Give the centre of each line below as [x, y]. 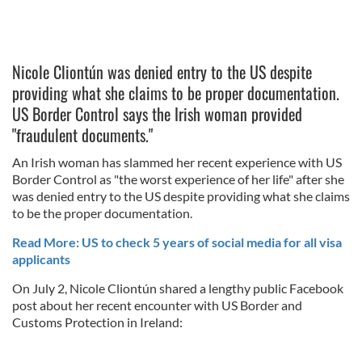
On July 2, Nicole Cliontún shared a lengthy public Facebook [178, 288]
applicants [41, 259]
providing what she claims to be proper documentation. [176, 93]
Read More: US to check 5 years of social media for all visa [177, 242]
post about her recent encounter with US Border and [157, 305]
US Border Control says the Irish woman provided [157, 114]
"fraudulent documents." [82, 135]
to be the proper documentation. [102, 213]
